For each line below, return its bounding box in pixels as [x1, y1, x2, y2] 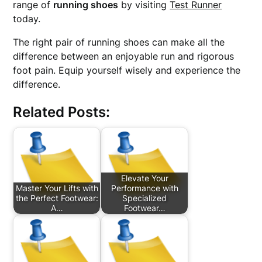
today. [13, 13, 41, 25]
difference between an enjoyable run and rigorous [13, 50, 235, 62]
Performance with [111, 183, 178, 194]
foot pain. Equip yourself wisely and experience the [13, 64, 241, 76]
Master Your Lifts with [15, 183, 98, 194]
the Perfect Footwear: [15, 193, 98, 204]
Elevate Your [120, 173, 168, 184]
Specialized [122, 193, 167, 204]
